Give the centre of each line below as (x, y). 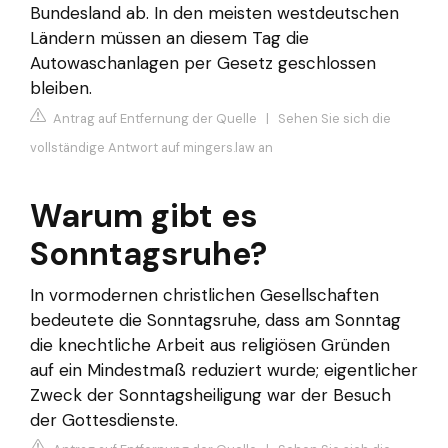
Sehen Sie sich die (334, 118)
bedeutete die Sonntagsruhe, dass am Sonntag (215, 319)
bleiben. (61, 88)
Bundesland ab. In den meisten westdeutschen (214, 13)
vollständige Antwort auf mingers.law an (151, 147)
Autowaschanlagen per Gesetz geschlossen (203, 63)
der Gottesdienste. (104, 419)
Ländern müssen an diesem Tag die (169, 38)
